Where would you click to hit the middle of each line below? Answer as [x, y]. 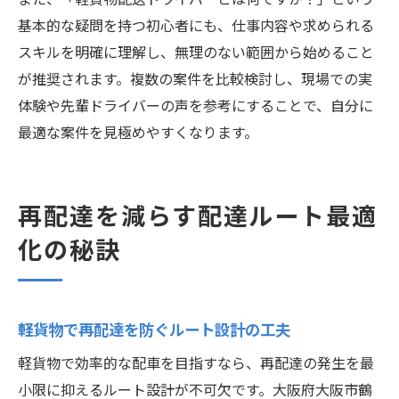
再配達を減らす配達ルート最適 [198, 218]
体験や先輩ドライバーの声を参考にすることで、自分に [195, 107]
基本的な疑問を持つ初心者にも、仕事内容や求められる [196, 27]
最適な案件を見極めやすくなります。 [138, 134]
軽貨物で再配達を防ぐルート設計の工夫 [154, 331]
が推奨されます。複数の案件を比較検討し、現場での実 [195, 80]
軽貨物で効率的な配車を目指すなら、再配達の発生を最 [196, 364]
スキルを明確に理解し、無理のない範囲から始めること [196, 53]
